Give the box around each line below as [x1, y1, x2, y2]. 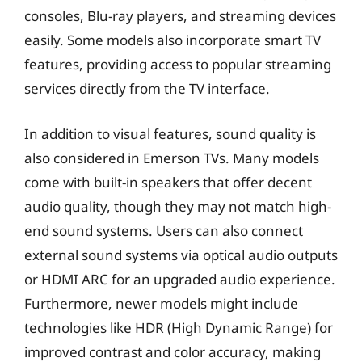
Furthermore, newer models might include [24, 293, 298, 313]
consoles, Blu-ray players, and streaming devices [24, 6, 336, 25]
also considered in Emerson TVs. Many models [24, 148, 319, 167]
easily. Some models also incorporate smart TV [24, 31, 321, 49]
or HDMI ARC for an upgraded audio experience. [24, 269, 335, 288]
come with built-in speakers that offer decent [24, 172, 312, 192]
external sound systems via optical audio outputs [24, 245, 338, 264]
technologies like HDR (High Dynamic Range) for [24, 318, 333, 337]
